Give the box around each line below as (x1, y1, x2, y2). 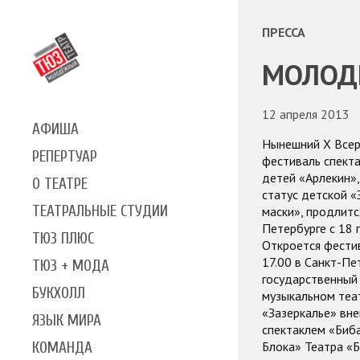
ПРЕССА (261, 24, 305, 40)
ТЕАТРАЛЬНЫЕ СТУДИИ (32, 202, 168, 220)
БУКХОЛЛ (32, 284, 85, 302)
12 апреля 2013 (261, 106, 350, 122)
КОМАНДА (32, 338, 92, 357)
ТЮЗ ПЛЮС (32, 229, 94, 247)
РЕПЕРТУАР (32, 147, 97, 166)
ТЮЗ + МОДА (32, 256, 109, 275)
